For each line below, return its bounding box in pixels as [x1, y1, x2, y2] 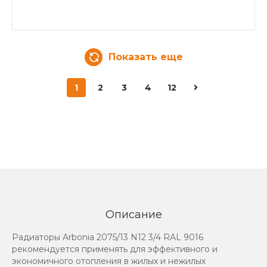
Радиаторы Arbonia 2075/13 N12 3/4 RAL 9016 [12, 231, 203, 243]
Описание [105, 207, 162, 221]
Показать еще [108, 51, 183, 63]
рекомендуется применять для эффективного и [12, 243, 218, 254]
